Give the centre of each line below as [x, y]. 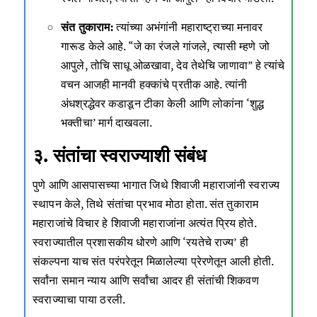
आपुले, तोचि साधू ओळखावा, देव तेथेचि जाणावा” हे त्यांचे [173, 65]
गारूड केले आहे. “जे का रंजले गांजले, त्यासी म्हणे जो [165, 46]
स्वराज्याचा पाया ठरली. [79, 300]
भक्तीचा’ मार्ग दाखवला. [107, 122]
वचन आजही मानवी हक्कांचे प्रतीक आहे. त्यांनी [154, 84]
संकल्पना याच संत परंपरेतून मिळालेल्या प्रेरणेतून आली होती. [153, 261]
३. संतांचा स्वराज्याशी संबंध [120, 155]
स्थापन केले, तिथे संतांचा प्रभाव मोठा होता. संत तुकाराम [146, 204]
